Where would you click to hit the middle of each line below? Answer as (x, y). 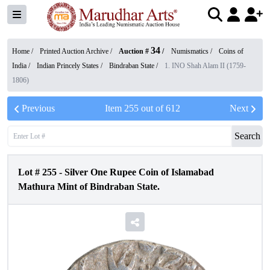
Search (247, 136)
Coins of (231, 51)
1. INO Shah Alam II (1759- (205, 66)
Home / (24, 51)
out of (152, 108)
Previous (38, 108)
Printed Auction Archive (74, 51)
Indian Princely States (68, 66)
